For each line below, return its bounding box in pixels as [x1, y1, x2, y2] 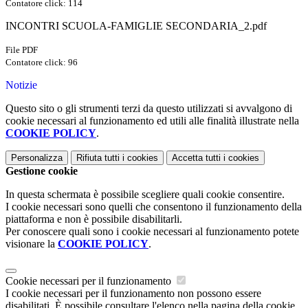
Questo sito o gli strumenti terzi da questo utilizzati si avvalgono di [5, 102, 292, 115]
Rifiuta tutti [76, 153, 120, 164]
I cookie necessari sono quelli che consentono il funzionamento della [5, 201, 302, 213]
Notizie [5, 79, 37, 91]
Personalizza [11, 153, 63, 164]
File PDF [5, 45, 38, 56]
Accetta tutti [172, 153, 221, 164]
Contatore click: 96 [5, 57, 78, 68]
